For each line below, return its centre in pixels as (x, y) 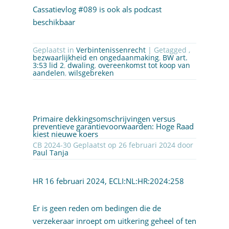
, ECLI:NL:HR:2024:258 (144, 181)
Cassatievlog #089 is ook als (83, 9)
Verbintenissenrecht (111, 50)
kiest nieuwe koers (65, 134)
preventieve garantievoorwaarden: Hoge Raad (113, 127)
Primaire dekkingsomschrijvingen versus (104, 119)
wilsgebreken (91, 73)
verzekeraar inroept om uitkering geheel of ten (114, 221)
